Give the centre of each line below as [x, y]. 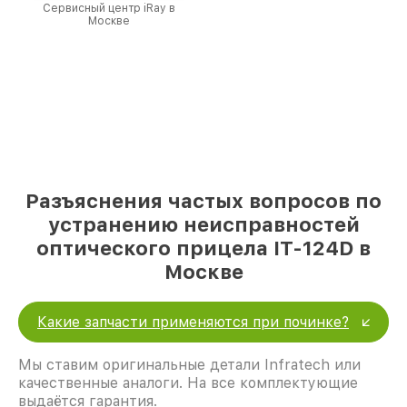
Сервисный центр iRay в [109, 9]
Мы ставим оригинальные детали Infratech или [189, 365]
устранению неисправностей [203, 225]
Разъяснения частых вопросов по [203, 201]
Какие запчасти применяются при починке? [193, 323]
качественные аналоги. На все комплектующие [188, 383]
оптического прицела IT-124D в [203, 248]
